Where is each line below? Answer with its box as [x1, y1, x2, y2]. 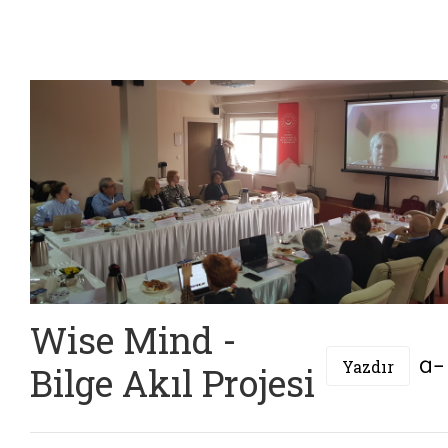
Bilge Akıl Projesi [30, 358, 315, 407]
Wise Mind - [30, 315, 237, 364]
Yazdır [342, 355, 394, 377]
